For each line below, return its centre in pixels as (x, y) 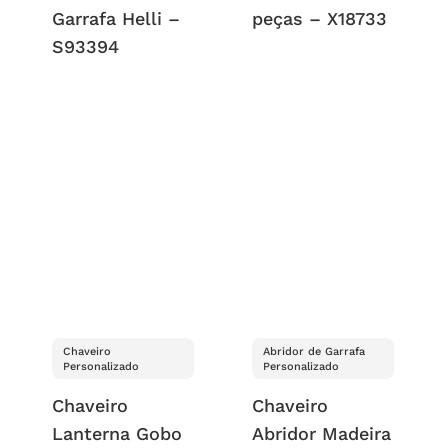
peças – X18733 (320, 19)
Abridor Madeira (322, 433)
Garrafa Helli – (115, 19)
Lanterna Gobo (116, 433)
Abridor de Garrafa (314, 351)
